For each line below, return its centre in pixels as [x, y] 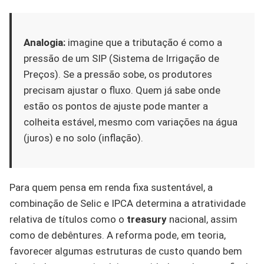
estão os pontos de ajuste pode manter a [116, 106]
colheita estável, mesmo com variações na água [131, 122]
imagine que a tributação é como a [144, 43]
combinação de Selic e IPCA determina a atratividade [128, 204]
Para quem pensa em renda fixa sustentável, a [111, 188]
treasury [147, 220]
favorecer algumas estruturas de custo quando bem [126, 251]
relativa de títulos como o [68, 220]
